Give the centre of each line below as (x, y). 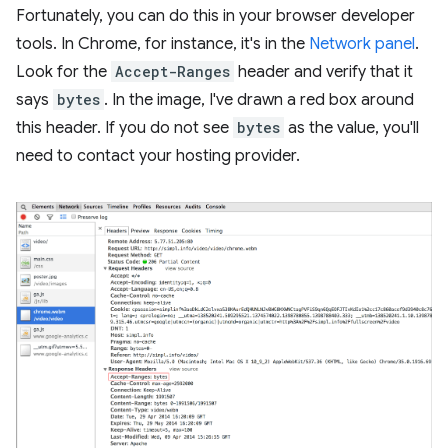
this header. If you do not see (124, 128)
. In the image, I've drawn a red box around (259, 100)
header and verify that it (323, 72)
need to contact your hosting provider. (158, 156)
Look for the (63, 72)
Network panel (362, 44)
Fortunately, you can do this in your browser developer (215, 16)
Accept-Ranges (172, 71)
